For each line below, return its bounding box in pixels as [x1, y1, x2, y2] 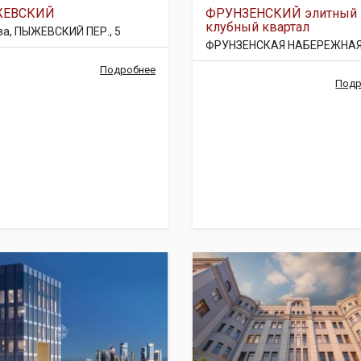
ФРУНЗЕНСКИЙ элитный [205, 6, 357, 21]
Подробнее [99, 64, 156, 76]
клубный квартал [205, 19, 309, 35]
